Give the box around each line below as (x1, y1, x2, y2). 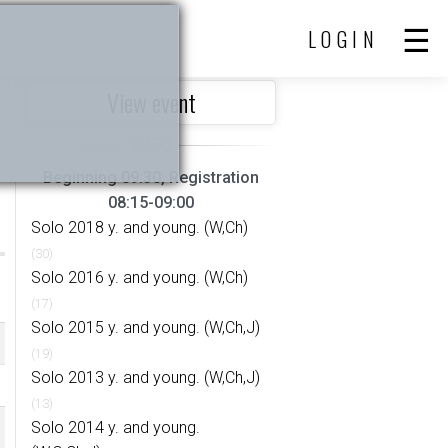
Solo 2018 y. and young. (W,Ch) (31, 218, 248, 237)
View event (106, 84, 196, 120)
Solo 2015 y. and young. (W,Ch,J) (31, 318, 260, 337)
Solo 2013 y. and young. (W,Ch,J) (31, 368, 260, 387)
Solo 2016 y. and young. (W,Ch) (31, 268, 248, 287)
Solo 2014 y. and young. (31, 418, 200, 437)
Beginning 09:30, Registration (43, 168, 259, 187)
